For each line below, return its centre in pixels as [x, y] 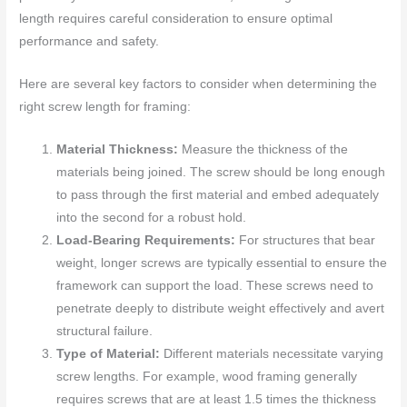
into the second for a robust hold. [152, 218]
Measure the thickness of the [263, 149]
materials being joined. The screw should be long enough [221, 172]
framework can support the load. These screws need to [215, 286]
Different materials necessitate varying [272, 354]
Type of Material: [109, 354]
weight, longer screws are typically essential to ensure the [222, 263]
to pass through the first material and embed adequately [218, 195]
